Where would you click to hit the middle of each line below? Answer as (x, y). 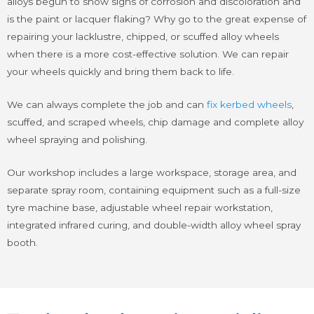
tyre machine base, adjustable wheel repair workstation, (140, 208)
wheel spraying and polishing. (77, 140)
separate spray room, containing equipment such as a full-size (154, 190)
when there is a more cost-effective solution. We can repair (148, 54)
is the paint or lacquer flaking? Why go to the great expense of (157, 19)
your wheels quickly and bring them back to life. (121, 72)
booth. (22, 243)
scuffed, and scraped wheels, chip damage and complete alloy (155, 122)
